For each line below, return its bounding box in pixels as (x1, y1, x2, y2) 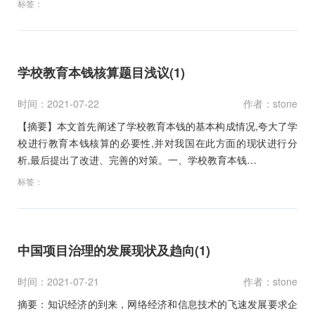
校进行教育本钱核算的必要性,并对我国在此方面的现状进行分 (18, 135, 297, 150)
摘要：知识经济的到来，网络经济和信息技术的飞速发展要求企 (18, 296, 297, 311)
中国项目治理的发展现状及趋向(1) (18, 240, 210, 259)
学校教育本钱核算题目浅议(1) (18, 63, 185, 82)
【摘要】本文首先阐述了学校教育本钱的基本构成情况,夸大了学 (18, 118, 297, 133)
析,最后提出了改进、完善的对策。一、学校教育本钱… (18, 152, 257, 167)
